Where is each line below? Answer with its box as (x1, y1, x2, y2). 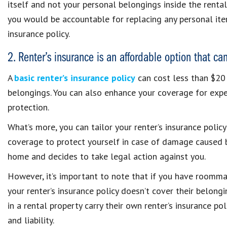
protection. (8, 101, 49, 113)
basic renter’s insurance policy (14, 72, 135, 84)
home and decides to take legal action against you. (8, 150, 206, 162)
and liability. (8, 214, 54, 226)
